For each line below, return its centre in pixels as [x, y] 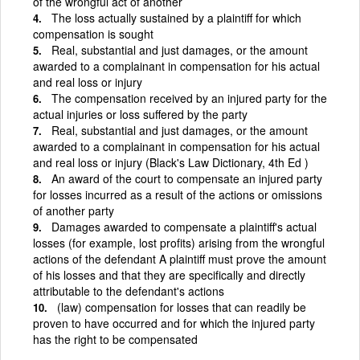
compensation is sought [93, 33]
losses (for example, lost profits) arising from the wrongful [179, 242]
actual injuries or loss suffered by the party [140, 114]
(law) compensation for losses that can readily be [182, 307]
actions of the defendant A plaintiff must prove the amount [180, 258]
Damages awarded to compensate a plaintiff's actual [184, 226]
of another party [74, 210]
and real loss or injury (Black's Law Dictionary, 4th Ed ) [171, 162]
